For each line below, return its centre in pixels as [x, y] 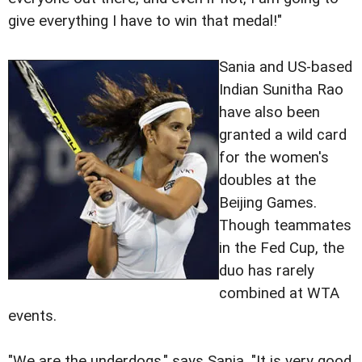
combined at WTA [279, 293]
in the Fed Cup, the [282, 248]
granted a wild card [283, 135]
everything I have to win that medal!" [160, 21]
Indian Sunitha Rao [281, 89]
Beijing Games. [268, 202]
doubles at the [267, 180]
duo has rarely [267, 270]
